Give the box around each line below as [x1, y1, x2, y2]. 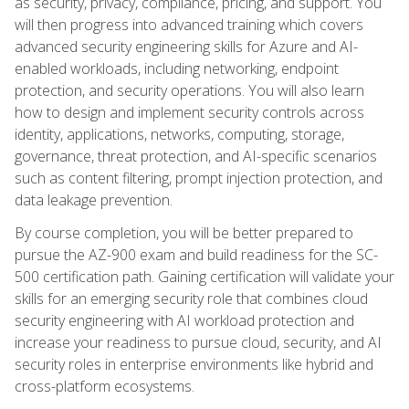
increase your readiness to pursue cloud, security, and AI [15, 331, 382, 352]
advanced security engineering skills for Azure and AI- [15, 36, 358, 57]
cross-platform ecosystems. [15, 375, 194, 396]
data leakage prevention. [15, 189, 173, 210]
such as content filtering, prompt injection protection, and [15, 167, 383, 188]
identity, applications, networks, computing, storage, [15, 123, 344, 144]
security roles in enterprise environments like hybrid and [15, 353, 373, 374]
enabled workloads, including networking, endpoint [15, 58, 339, 79]
